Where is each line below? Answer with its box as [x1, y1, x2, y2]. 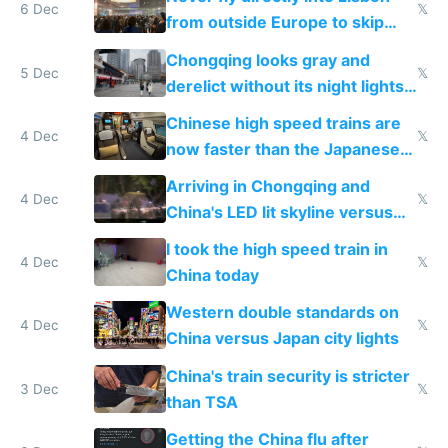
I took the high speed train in [165, 239, 388, 260]
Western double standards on [165, 302, 399, 323]
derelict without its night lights [165, 75, 404, 96]
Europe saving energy [165, 228, 338, 249]
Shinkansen [165, 164, 257, 185]
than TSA [165, 391, 238, 412]
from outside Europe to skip [165, 12, 384, 33]
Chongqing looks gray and [165, 49, 370, 70]
